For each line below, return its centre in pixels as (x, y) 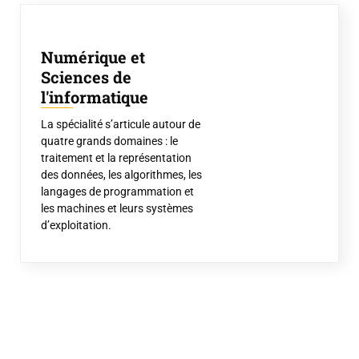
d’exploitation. (76, 225)
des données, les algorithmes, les (121, 175)
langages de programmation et (117, 192)
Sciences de (86, 77)
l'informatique (95, 97)
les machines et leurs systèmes (117, 208)
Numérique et (93, 57)
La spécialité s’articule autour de (121, 124)
